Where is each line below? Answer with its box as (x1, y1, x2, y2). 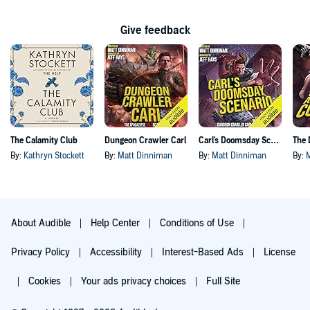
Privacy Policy (11, 246, 73, 258)
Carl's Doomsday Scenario (271, 136, 279, 145)
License (264, 246, 295, 258)
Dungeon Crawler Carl (104, 136, 186, 145)
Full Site (206, 275, 240, 287)
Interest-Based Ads (162, 246, 246, 258)
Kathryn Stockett (24, 151, 84, 161)
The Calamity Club (10, 136, 77, 145)
